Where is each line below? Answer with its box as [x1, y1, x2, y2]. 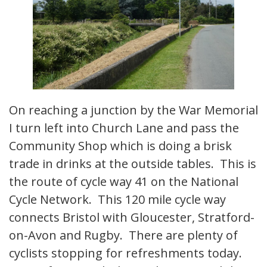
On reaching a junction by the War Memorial [9, 102, 258, 119]
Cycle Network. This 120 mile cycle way [9, 191, 226, 208]
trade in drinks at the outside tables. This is [9, 156, 256, 172]
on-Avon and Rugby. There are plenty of [9, 227, 238, 244]
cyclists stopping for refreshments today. [9, 245, 245, 262]
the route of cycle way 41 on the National [9, 173, 238, 190]
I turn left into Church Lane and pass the [9, 120, 239, 136]
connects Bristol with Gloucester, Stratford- [9, 209, 254, 226]
